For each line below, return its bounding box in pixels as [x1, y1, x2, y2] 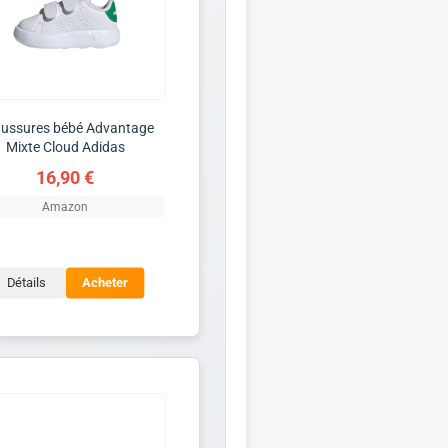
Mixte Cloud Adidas [5, 138, 125, 155]
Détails [6, 275, 46, 291]
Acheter [81, 275, 128, 291]
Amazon [42, 199, 89, 214]
